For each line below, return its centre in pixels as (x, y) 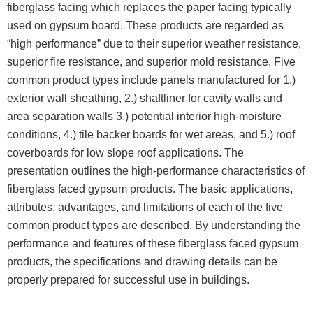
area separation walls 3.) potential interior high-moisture (144, 117)
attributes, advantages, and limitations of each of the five (145, 208)
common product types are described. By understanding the (154, 226)
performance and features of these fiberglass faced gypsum (153, 244)
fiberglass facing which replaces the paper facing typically (149, 8)
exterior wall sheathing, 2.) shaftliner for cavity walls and (145, 99)
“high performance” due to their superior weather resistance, (154, 44)
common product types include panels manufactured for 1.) (151, 80)
